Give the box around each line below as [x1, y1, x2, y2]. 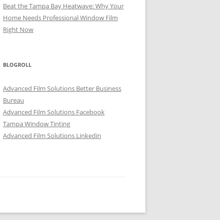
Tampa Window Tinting [3, 119, 70, 128]
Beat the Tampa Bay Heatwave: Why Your [3, 1, 124, 10]
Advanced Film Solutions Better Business [3, 84, 121, 93]
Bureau [3, 96, 24, 105]
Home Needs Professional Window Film [3, 13, 118, 22]
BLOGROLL [3, 61, 31, 68]
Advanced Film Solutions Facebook [3, 108, 105, 116]
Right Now [3, 25, 33, 34]
